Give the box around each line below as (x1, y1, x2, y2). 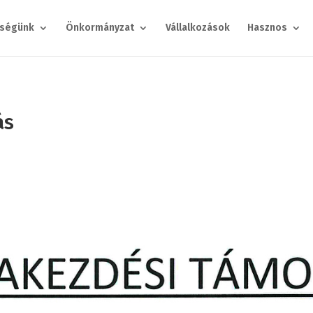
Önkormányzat (65, 22, 134, 34)
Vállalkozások (165, 22, 230, 34)
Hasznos (247, 22, 287, 34)
